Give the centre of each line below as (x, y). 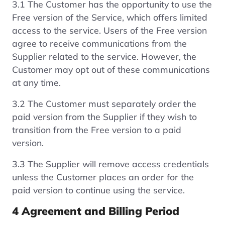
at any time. (36, 82)
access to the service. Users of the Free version (109, 30)
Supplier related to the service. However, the (104, 56)
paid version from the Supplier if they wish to (104, 116)
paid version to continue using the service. (98, 190)
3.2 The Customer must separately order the (104, 103)
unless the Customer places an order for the (103, 177)
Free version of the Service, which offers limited (110, 17)
